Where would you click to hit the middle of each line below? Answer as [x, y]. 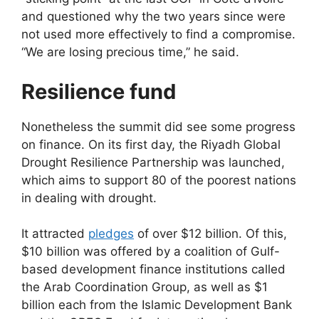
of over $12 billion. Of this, [210, 234]
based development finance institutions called [153, 270]
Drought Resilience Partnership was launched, [153, 162]
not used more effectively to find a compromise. [158, 35]
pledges [111, 234]
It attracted [55, 234]
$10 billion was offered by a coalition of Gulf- [151, 252]
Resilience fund [99, 91]
